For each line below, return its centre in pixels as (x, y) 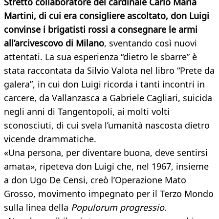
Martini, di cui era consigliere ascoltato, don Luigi (107, 16)
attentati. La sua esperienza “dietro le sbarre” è (100, 57)
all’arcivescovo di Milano (54, 43)
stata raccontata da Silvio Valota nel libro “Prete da (109, 71)
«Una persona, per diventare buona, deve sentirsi (106, 153)
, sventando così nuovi (151, 43)
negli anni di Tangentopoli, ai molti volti (87, 112)
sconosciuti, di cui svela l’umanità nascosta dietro (107, 125)
